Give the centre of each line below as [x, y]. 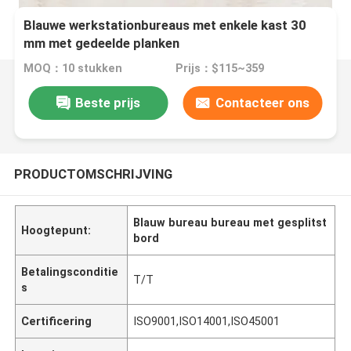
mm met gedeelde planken [102, 43]
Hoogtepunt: [56, 230]
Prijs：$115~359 [219, 69]
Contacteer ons [262, 102]
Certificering [57, 321]
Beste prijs [107, 102]
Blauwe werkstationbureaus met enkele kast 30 [165, 25]
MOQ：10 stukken [73, 69]
